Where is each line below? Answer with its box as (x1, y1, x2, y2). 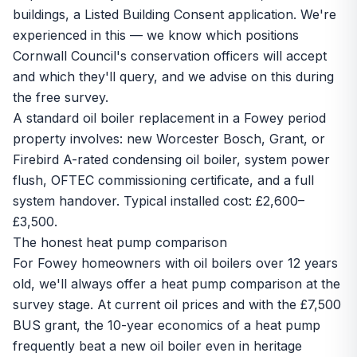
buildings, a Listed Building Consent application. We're (13, 6, 336, 22)
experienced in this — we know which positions (13, 27, 299, 43)
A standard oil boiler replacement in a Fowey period (13, 110, 326, 126)
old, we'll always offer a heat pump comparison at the (13, 276, 340, 292)
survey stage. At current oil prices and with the (13, 296, 300, 312)
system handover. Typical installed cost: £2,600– (13, 193, 304, 209)
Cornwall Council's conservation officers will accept (13, 48, 327, 64)
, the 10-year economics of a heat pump (76, 317, 320, 333)
